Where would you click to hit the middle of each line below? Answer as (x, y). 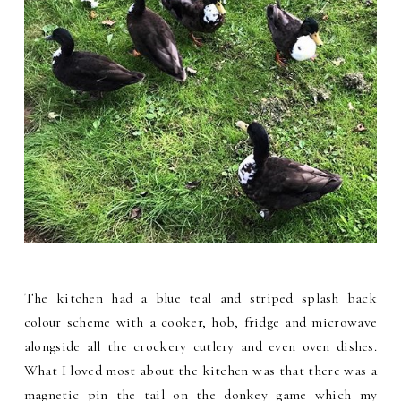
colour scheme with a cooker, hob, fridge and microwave (200, 323)
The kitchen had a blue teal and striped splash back (200, 299)
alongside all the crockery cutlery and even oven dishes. (200, 347)
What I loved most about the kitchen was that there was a (200, 371)
